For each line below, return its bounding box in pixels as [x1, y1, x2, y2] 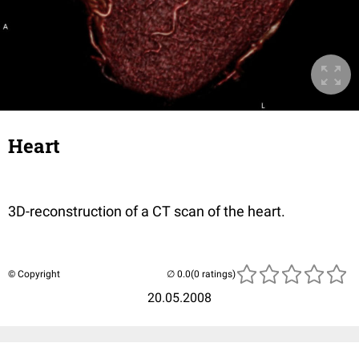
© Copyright [8, 268, 60, 280]
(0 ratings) [191, 268, 236, 280]
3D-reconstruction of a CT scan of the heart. [8, 203, 288, 220]
